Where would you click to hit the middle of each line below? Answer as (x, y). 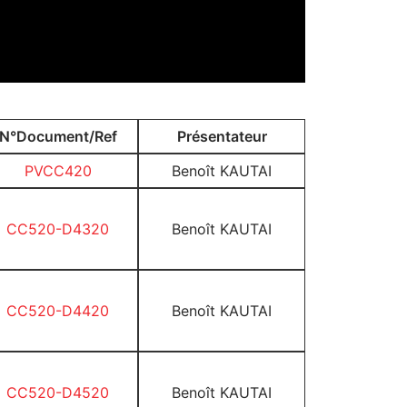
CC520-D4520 (58, 392)
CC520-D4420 (58, 311)
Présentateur (222, 136)
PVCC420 (58, 171)
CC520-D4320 (58, 229)
